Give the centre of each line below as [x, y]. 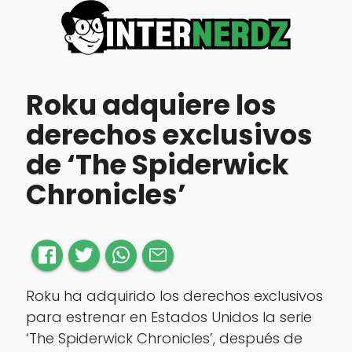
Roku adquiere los [151, 105]
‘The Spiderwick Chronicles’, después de [164, 338]
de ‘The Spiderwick [157, 165]
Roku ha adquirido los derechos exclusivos [174, 295]
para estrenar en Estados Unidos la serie [169, 317]
